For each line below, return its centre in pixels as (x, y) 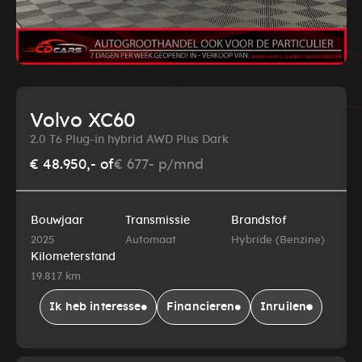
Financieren (201, 307)
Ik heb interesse (95, 307)
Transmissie (157, 220)
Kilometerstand (73, 257)
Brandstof (259, 220)
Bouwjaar (57, 220)
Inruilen (284, 307)
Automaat (150, 240)
